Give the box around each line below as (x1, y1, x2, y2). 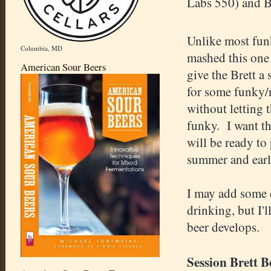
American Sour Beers (21, 60, 106, 74)
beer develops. (187, 218, 264, 236)
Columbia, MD (21, 44, 62, 53)
